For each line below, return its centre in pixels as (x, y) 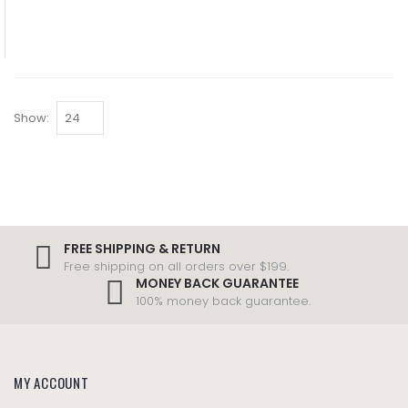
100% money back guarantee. (223, 301)
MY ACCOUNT (51, 382)
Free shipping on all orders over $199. (176, 266)
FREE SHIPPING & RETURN (142, 249)
